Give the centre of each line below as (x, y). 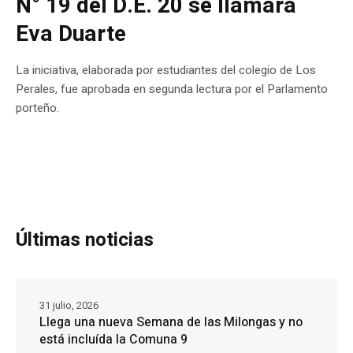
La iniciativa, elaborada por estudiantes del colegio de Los (166, 71)
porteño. (37, 108)
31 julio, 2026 (69, 306)
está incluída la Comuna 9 (113, 340)
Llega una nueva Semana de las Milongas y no (171, 323)
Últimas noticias (85, 240)
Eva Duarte (71, 35)
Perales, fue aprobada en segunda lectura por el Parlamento (172, 89)
